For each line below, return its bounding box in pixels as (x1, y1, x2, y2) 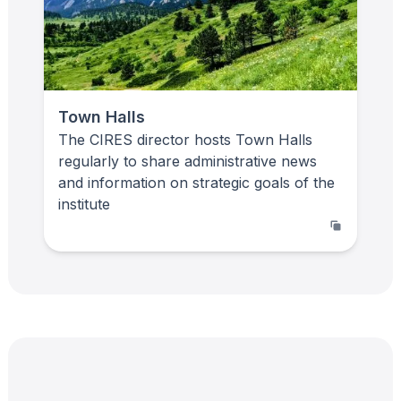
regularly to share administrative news (58, 151, 317, 170)
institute (58, 194, 110, 213)
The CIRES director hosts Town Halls (58, 130, 312, 149)
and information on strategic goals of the (58, 173, 335, 192)
